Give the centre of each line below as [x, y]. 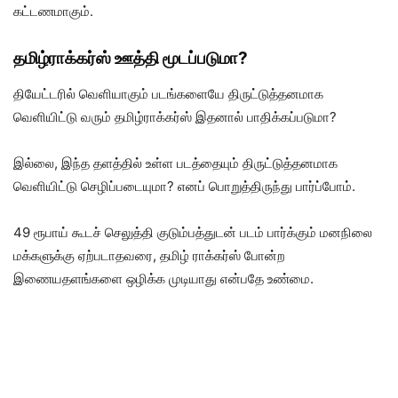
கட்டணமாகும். [53, 11]
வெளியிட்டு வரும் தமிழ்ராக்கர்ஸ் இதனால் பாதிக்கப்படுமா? [175, 116]
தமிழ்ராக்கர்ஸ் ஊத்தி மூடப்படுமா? [131, 58]
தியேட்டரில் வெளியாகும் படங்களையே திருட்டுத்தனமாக [168, 93]
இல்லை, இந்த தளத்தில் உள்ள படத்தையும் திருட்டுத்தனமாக [175, 163]
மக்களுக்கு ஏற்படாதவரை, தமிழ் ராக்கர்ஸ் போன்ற [149, 255]
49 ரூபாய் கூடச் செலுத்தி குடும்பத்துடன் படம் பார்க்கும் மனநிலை [193, 232]
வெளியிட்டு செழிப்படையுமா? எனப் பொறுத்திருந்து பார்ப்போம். [184, 186]
